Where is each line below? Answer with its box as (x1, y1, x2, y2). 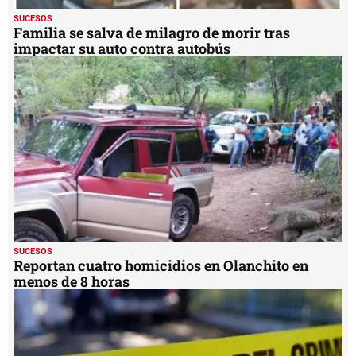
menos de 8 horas (14, 271, 130, 291)
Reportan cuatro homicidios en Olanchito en (14, 255, 308, 275)
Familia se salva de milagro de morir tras (14, 23, 290, 43)
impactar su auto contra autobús (14, 39, 230, 59)
